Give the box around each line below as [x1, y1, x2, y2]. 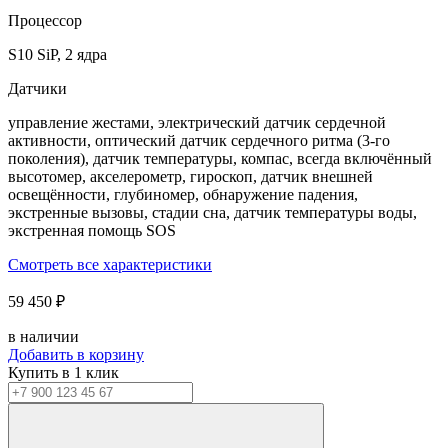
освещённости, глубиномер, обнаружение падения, [8, 185, 358, 203]
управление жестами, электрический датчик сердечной [8, 113, 386, 131]
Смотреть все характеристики [8, 255, 212, 273]
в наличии [8, 327, 79, 345]
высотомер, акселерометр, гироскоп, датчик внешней [8, 167, 373, 185]
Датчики [8, 79, 67, 97]
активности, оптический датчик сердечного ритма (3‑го [8, 131, 390, 149]
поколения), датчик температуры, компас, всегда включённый [8, 149, 432, 167]
